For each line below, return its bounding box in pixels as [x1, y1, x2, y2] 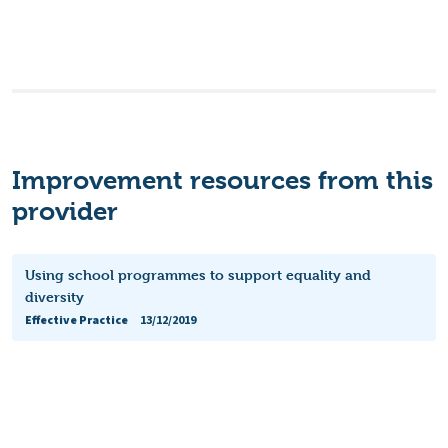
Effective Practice [24, 311, 128, 329]
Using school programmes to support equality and [24, 265, 371, 283]
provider [12, 195, 118, 226]
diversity [24, 287, 84, 305]
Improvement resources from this [12, 164, 433, 195]
